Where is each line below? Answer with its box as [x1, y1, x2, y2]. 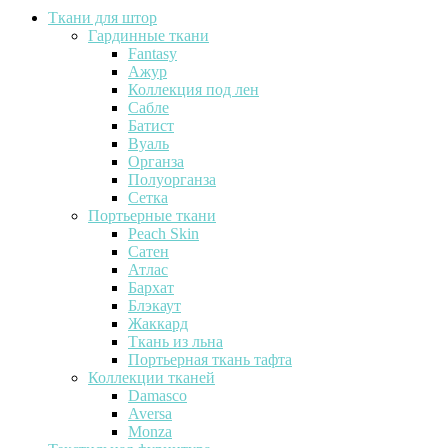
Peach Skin [128, 225, 199, 243]
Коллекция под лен [128, 81, 259, 99]
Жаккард [128, 315, 188, 333]
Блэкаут [128, 297, 181, 315]
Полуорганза [128, 171, 216, 189]
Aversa [128, 405, 172, 423]
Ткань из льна [128, 333, 223, 351]
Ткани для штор [48, 9, 157, 27]
